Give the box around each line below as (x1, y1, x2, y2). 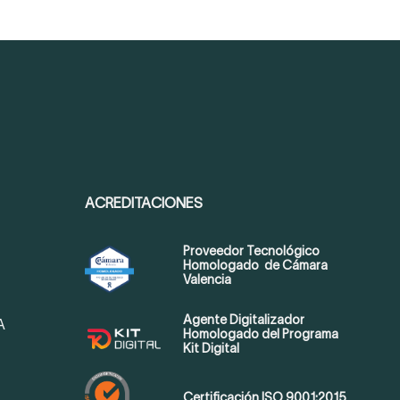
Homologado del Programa (182, 326, 338, 341)
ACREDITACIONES (84, 196, 203, 212)
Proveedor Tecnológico (182, 244, 320, 259)
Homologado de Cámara (182, 258, 328, 273)
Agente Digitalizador (182, 312, 304, 327)
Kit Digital (182, 340, 239, 355)
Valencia (182, 272, 231, 287)
